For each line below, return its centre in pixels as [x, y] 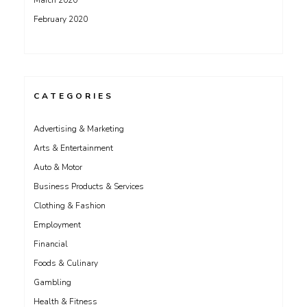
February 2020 [61, 19]
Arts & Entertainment [73, 148]
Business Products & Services [89, 186]
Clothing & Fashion [70, 206]
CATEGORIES [74, 96]
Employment [57, 225]
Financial [51, 244]
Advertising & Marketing [79, 129]
